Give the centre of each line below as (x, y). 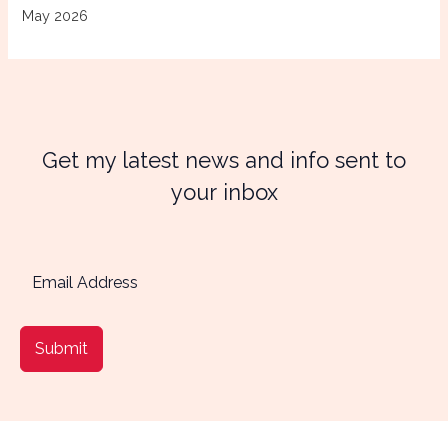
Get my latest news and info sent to (224, 159)
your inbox (224, 191)
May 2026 (55, 16)
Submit (61, 349)
